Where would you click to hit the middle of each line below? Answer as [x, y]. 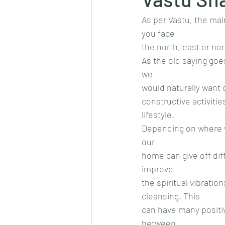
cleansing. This [171, 196]
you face [158, 33]
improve [157, 168]
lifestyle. [158, 114]
